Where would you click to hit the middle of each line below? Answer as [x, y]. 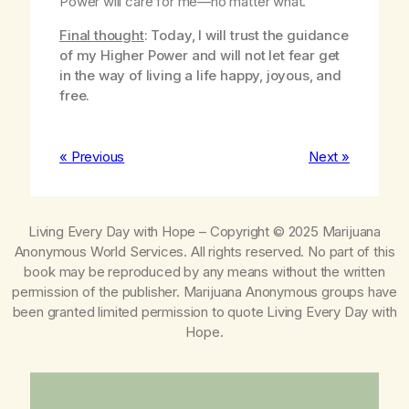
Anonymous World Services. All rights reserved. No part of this [204, 251]
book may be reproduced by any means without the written [204, 271]
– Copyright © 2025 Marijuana [288, 231]
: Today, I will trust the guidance [246, 36]
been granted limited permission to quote [140, 311]
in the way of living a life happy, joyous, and [200, 76]
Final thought [102, 36]
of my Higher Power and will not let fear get [200, 56]
